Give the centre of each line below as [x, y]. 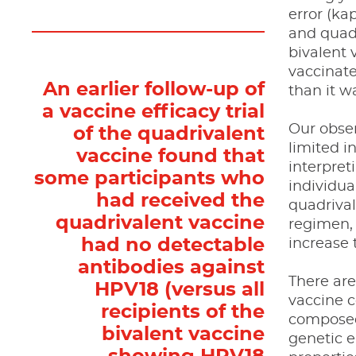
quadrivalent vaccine [161, 223]
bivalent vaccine [184, 334]
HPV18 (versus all [180, 290]
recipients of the [183, 312]
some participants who [150, 178]
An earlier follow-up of [154, 89]
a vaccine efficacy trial [154, 112]
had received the [181, 201]
